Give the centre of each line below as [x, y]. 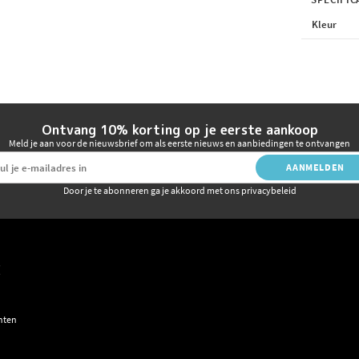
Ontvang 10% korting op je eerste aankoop [179, 130]
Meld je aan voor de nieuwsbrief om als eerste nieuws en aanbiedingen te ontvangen [179, 143]
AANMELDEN [315, 167]
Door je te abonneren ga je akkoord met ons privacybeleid [179, 191]
